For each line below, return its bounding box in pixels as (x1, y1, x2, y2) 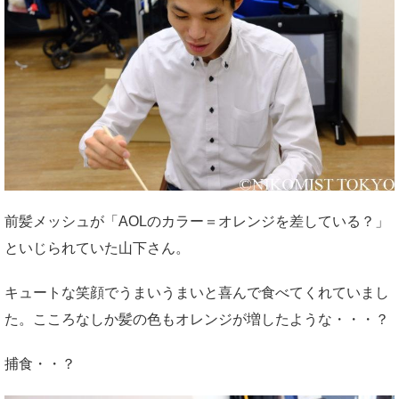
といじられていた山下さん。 (4, 240, 190, 256)
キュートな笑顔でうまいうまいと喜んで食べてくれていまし (4, 284, 389, 300)
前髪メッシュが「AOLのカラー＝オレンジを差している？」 (4, 213, 389, 229)
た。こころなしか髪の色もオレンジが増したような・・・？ (4, 311, 389, 327)
